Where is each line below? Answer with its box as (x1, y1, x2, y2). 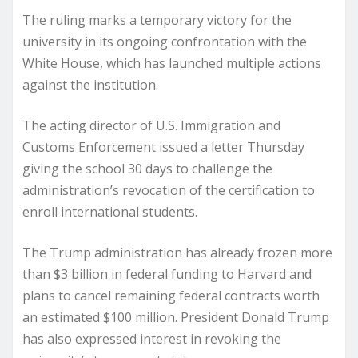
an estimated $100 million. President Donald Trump (22, 308, 329, 326)
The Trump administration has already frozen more (22, 244, 332, 261)
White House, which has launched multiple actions (22, 54, 321, 72)
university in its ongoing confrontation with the (22, 33, 307, 50)
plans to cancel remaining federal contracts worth (22, 287, 320, 304)
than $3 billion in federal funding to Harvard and (22, 265, 312, 283)
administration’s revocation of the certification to (22, 181, 315, 199)
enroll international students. (22, 203, 197, 221)
